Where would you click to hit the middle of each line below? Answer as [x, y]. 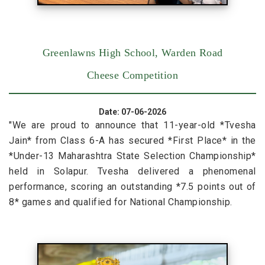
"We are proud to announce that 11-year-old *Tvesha [132, 125]
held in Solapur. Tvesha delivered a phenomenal [132, 171]
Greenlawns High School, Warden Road [132, 52]
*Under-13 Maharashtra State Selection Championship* [132, 156]
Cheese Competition [132, 75]
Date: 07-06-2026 [132, 112]
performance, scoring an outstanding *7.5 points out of [132, 186]
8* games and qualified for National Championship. [121, 202]
